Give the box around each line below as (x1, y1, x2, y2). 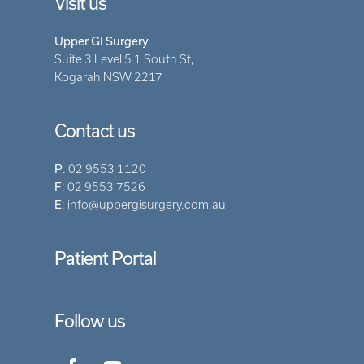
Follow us (54, 310, 126, 331)
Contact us (54, 120, 136, 141)
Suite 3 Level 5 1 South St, (54, 53, 195, 67)
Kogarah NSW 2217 (54, 71, 163, 84)
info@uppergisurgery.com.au (67, 198, 227, 212)
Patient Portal (54, 248, 157, 269)
